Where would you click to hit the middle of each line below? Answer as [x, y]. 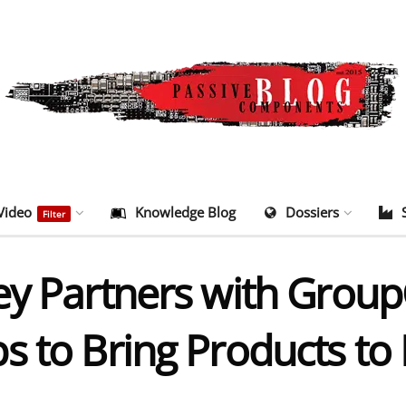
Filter [54, 214]
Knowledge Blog [185, 212]
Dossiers [312, 212]
